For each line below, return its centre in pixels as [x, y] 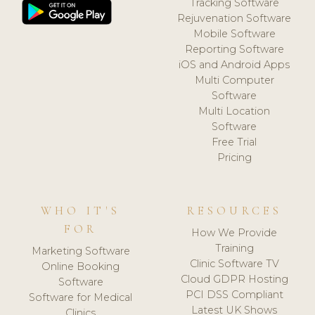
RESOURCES [234, 211]
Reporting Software [234, 49]
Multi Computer [234, 80]
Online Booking [81, 267]
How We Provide [234, 233]
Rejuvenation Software [234, 18]
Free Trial [234, 142]
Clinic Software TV [234, 264]
